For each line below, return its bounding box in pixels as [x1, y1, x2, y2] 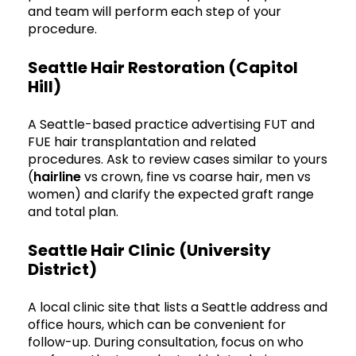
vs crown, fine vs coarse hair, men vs [81, 167, 311, 186]
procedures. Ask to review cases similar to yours [28, 149, 327, 168]
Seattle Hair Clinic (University [28, 238, 271, 261]
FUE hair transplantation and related [28, 132, 256, 151]
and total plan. [28, 202, 118, 221]
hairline [33, 167, 81, 186]
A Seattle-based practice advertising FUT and [28, 114, 315, 133]
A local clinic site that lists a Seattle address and [28, 297, 327, 316]
